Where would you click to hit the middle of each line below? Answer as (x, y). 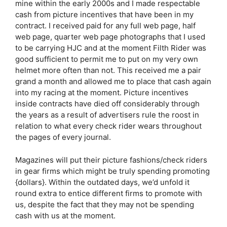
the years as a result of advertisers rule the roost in (107, 115)
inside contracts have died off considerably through (107, 104)
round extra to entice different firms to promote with (109, 193)
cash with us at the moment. (65, 215)
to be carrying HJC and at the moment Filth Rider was (111, 48)
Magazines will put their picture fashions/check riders (111, 160)
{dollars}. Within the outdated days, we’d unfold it (102, 182)
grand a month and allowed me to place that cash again (113, 81)
